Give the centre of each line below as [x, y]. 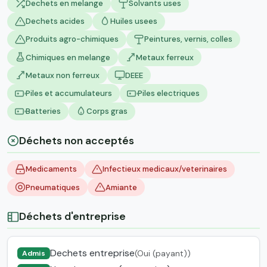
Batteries [43, 111]
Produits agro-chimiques [72, 39]
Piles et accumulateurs [69, 94]
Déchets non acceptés [77, 140]
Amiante [122, 187]
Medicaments [51, 169]
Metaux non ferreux [62, 75]
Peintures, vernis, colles [189, 39]
